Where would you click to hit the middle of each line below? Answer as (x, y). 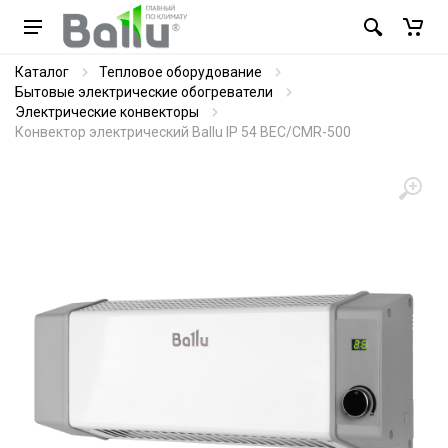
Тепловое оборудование (180, 72)
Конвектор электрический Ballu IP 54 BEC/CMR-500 (183, 132)
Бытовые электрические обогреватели (144, 92)
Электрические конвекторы (107, 112)
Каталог (42, 72)
